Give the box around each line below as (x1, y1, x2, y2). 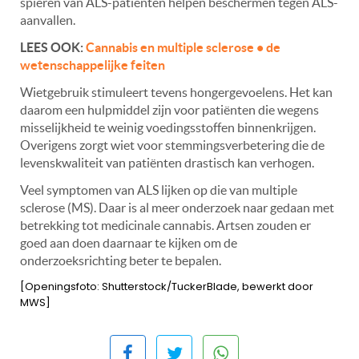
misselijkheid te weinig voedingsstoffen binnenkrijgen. (20, 120, 316, 135)
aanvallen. (20, 13, 75, 28)
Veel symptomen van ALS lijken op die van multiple (20, 183, 297, 198)
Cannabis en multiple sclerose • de (86, 40, 280, 55)
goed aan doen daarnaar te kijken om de (20, 236, 237, 251)
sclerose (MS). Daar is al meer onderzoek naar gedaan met (20, 200, 334, 216)
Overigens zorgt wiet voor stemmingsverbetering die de (20, 138, 325, 153)
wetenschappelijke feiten (20, 58, 165, 73)
